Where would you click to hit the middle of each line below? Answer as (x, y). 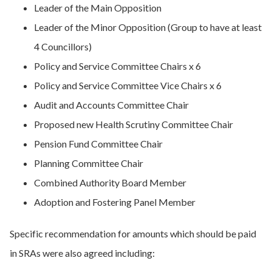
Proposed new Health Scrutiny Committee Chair (134, 124)
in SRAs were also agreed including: (82, 253)
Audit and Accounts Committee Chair (111, 105)
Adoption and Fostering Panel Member (115, 202)
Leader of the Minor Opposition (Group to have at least (148, 27)
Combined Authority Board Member (110, 182)
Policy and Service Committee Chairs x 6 (117, 66)
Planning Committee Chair (89, 163)
